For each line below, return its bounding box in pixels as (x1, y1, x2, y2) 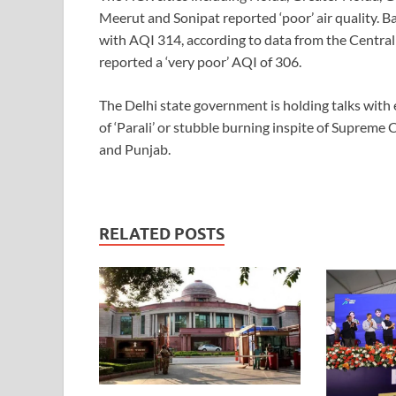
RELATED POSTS (99, 224, 225, 243)
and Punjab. (99, 140, 171, 157)
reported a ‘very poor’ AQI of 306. (99, 52, 301, 70)
